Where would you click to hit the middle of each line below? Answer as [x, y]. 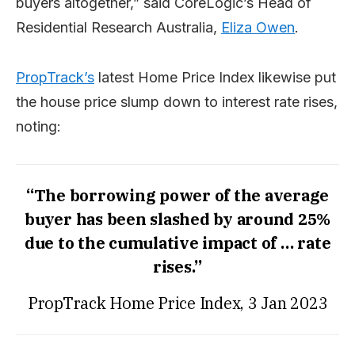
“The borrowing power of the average [177, 195]
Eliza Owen [258, 27]
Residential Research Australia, [118, 27]
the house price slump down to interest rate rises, [177, 102]
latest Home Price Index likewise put [215, 77]
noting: [38, 126]
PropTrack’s [55, 77]
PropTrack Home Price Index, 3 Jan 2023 [177, 303]
